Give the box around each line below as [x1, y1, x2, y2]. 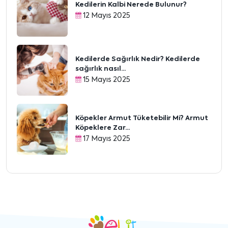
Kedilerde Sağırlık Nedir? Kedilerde [75, 55, 200, 63]
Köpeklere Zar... [75, 124, 130, 131]
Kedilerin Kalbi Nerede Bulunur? [75, 2, 187, 9]
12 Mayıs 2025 [81, 12, 130, 20]
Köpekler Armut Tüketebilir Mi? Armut [75, 115, 208, 122]
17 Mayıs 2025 [81, 135, 130, 142]
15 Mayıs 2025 [81, 76, 130, 83]
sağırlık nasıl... [75, 65, 126, 72]
